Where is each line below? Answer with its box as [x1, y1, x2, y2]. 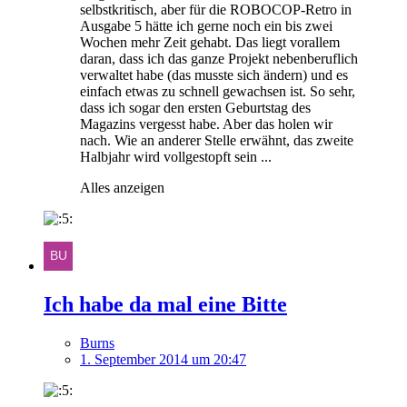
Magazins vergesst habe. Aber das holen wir [80, 115, 333, 132]
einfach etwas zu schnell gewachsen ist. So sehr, [80, 83, 355, 99]
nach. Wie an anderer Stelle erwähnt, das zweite [80, 132, 353, 148]
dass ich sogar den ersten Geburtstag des [80, 99, 311, 115]
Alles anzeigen [80, 179, 164, 195]
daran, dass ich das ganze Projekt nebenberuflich [80, 50, 358, 66]
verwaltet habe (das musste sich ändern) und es [80, 66, 348, 83]
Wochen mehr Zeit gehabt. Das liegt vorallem [80, 34, 340, 50]
